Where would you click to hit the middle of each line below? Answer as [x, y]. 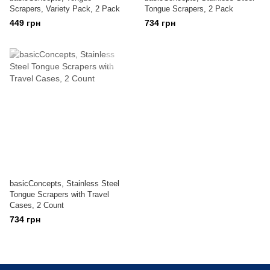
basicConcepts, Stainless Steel [64, 184]
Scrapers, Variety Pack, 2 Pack [65, 9]
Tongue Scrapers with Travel [59, 194]
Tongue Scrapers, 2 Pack [189, 9]
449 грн [25, 23]
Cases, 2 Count [37, 205]
